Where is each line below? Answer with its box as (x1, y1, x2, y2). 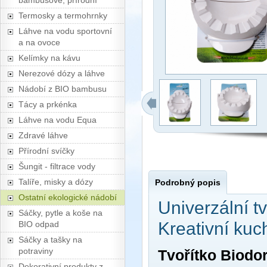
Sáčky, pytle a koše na (18, 208, 103, 218)
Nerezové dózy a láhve (18, 69, 105, 78)
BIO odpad (18, 219, 59, 229)
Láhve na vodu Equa (18, 115, 97, 125)
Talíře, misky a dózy (18, 177, 93, 187)
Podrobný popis (155, 178, 221, 187)
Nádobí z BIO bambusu (18, 84, 107, 94)
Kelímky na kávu (18, 53, 80, 63)
